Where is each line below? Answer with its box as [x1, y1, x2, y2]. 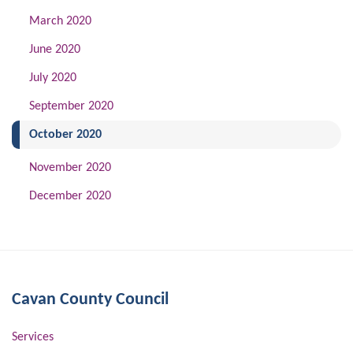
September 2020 [29, 100, 114, 113]
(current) [101, 128, 150, 140]
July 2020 [29, 72, 77, 84]
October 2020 [29, 128, 102, 141]
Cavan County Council [12, 292, 169, 308]
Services [12, 331, 54, 344]
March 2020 [29, 15, 92, 28]
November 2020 [29, 162, 112, 174]
